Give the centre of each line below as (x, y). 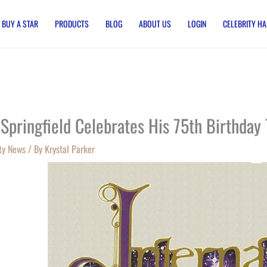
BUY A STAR (20, 24)
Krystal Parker (70, 149)
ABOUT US (155, 24)
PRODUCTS (72, 24)
